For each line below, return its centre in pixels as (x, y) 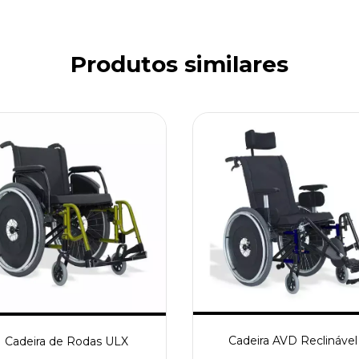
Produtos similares (179, 64)
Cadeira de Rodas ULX (66, 342)
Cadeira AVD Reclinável (293, 341)
